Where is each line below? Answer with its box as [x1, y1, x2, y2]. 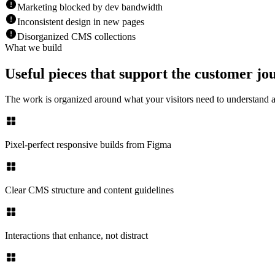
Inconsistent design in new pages [17, 16, 144, 27]
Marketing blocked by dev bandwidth [17, 1, 163, 12]
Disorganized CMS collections [17, 31, 136, 42]
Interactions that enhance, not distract [5, 230, 148, 241]
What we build [5, 42, 62, 53]
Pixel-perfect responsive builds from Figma [5, 139, 171, 150]
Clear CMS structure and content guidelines [5, 185, 174, 196]
